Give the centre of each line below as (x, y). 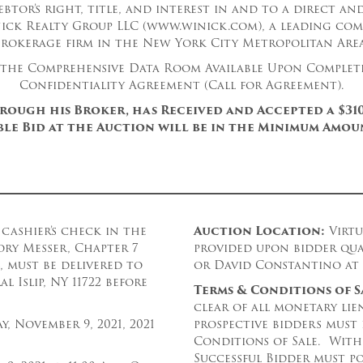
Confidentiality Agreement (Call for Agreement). (181, 85)
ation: (303, 231)
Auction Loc (237, 231)
